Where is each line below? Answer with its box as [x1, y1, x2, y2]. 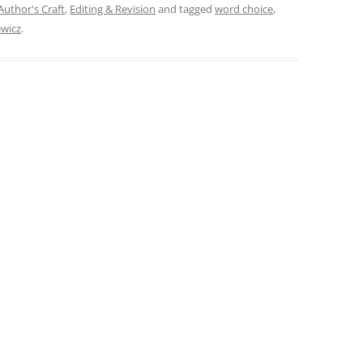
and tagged [156, 2, 215, 16]
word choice [215, 2, 273, 16]
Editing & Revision [70, 2, 156, 16]
